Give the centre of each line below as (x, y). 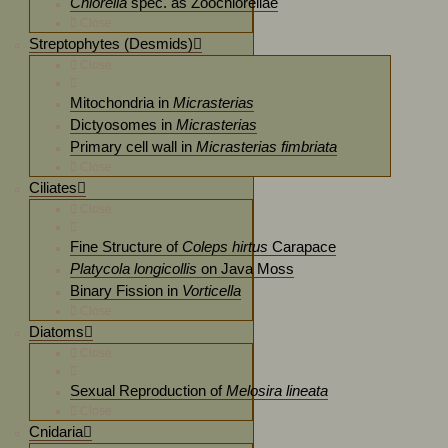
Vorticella (211, 290)
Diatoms (56, 331)
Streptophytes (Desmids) (110, 43)
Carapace (301, 246)
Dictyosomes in (122, 124)
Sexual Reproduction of (147, 390)
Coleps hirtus (224, 246)
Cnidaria (55, 431)
